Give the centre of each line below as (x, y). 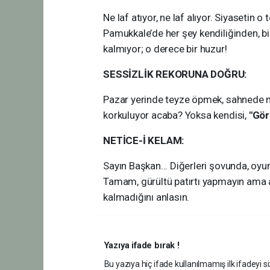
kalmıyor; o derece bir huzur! (165, 49)
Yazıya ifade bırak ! (142, 246)
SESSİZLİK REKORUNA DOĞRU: (175, 74)
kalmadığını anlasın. (146, 197)
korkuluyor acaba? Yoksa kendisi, (175, 115)
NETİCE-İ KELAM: (144, 140)
